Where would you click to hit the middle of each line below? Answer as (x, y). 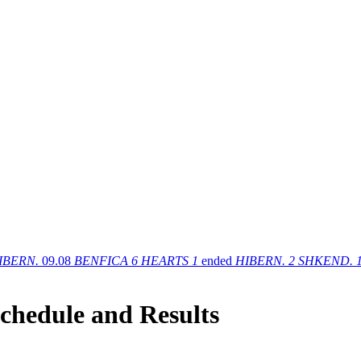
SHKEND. (326, 260)
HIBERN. (260, 260)
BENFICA (101, 260)
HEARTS (165, 260)
